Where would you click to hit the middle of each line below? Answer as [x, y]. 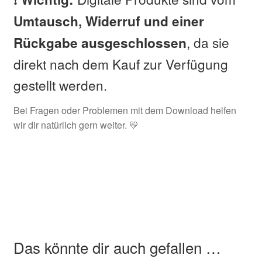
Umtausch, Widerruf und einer [108, 21]
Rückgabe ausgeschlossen [100, 43]
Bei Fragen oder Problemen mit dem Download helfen [125, 110]
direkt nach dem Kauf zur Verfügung [120, 64]
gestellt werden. [60, 85]
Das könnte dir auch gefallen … [117, 247]
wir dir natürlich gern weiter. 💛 [76, 125]
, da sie [208, 42]
